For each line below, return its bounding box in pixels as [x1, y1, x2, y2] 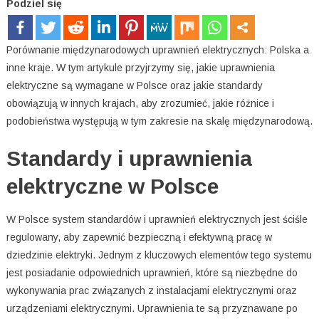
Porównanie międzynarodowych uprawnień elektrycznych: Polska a [6, 44, 309, 56]
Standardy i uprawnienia [6, 147, 252, 171]
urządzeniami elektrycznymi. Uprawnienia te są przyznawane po [6, 303, 298, 315]
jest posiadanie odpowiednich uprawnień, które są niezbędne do [6, 267, 298, 279]
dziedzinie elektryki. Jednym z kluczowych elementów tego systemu [6, 249, 312, 261]
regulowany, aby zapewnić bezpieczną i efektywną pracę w [6, 231, 272, 244]
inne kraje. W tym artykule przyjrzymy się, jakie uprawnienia [6, 62, 275, 74]
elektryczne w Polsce [6, 174, 219, 199]
